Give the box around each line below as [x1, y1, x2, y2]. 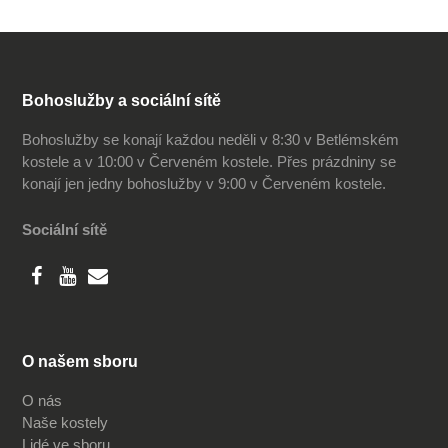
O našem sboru [22, 353, 139, 370]
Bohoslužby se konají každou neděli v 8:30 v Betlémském [22, 131, 400, 148]
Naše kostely [22, 414, 109, 431]
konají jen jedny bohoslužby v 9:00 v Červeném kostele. [22, 175, 387, 192]
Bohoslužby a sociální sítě [22, 92, 222, 109]
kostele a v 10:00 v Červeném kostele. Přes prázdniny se [22, 153, 397, 170]
